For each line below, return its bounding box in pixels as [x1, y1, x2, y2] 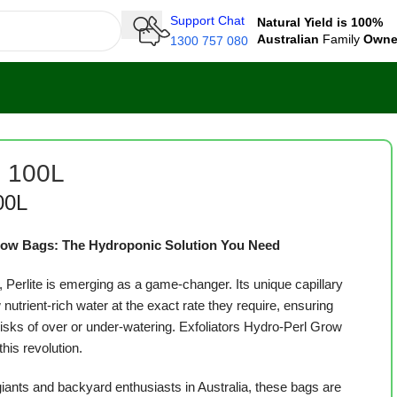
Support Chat [170, 13, 245, 27]
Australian [257, 32, 319, 46]
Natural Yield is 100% [257, 15, 383, 29]
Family [319, 32, 363, 46]
